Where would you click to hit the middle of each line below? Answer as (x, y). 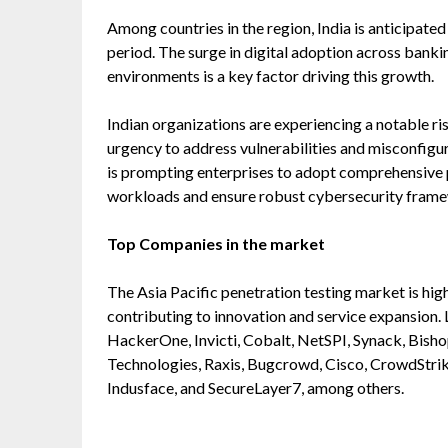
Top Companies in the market (216, 243)
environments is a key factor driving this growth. (270, 75)
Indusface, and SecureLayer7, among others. (255, 387)
